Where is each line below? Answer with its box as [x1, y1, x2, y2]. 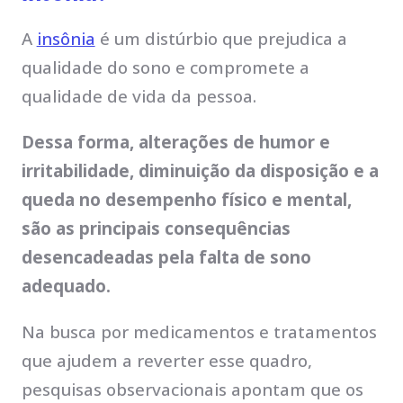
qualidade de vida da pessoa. [21, 85, 256, 109]
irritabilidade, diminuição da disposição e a [21, 159, 379, 184]
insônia [36, 27, 95, 51]
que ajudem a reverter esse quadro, [21, 348, 312, 372]
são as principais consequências [21, 217, 291, 241]
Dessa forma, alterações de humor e [21, 130, 330, 155]
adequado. [21, 274, 115, 299]
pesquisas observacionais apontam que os [21, 377, 363, 401]
